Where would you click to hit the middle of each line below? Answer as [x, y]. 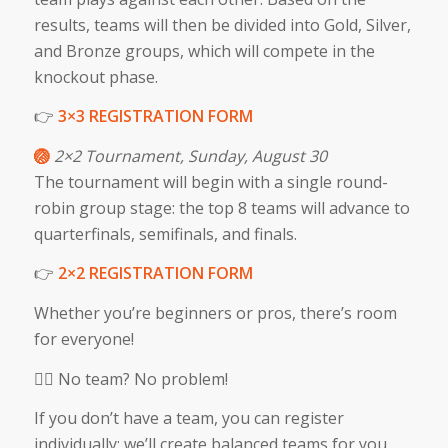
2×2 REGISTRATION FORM [155, 273]
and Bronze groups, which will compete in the [204, 50]
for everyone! [83, 339]
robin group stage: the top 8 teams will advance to [221, 207]
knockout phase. [95, 76]
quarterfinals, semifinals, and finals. [165, 233]
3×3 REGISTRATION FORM [155, 116]
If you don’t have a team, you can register [188, 418]
